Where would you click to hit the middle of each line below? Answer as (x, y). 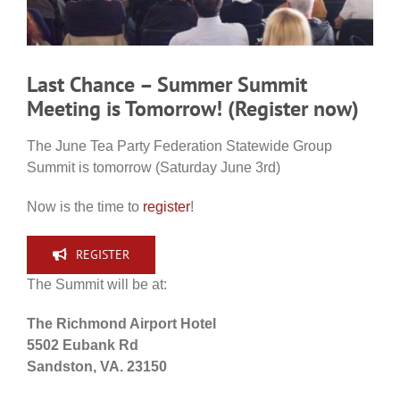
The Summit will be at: (97, 284)
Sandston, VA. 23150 (97, 366)
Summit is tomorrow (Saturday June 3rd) (154, 167)
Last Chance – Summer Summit (167, 85)
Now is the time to (85, 206)
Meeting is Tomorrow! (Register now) (193, 109)
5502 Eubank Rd (83, 345)
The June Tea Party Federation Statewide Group (179, 146)
